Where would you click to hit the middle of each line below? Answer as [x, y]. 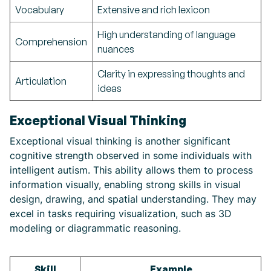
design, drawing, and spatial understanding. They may [133, 199]
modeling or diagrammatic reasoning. [95, 228]
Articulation [41, 81]
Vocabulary [40, 10]
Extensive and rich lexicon [154, 10]
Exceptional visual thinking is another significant [120, 141]
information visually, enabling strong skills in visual [125, 184]
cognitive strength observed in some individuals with [131, 155]
